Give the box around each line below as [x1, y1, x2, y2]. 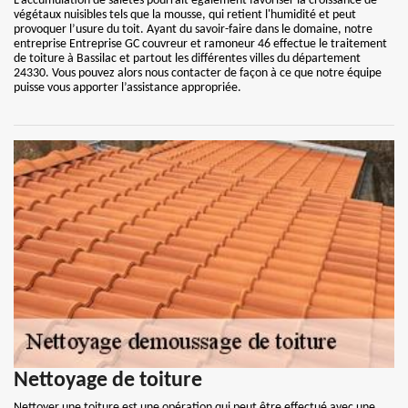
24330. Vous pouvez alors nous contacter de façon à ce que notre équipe [14, 66, 382, 80]
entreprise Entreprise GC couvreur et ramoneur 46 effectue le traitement [14, 37, 387, 51]
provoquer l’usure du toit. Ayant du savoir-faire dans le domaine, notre [14, 23, 372, 36]
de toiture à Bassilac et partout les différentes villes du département [14, 52, 361, 66]
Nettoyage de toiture [14, 370, 202, 392]
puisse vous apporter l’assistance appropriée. [14, 81, 241, 95]
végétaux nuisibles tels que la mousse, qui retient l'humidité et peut [14, 8, 356, 22]
